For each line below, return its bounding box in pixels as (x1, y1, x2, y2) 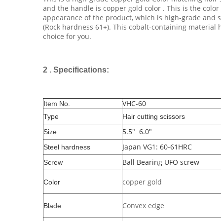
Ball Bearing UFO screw (122, 157, 199, 167)
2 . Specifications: (43, 66, 109, 74)
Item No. (43, 100, 70, 108)
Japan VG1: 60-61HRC (122, 142, 192, 151)
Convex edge (122, 201, 164, 210)
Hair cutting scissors (122, 112, 185, 120)
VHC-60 (122, 99, 146, 108)
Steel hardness (43, 143, 90, 151)
